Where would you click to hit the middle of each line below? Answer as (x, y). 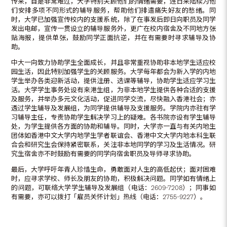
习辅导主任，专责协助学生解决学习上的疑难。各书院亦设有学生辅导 (113, 117)
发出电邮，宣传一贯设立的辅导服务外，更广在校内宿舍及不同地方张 (113, 28)
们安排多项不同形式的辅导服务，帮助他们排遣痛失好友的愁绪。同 (113, 10)
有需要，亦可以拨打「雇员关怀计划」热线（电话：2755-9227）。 (109, 197)
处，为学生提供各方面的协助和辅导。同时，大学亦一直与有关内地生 (113, 126)
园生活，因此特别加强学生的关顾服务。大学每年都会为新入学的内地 (113, 71)
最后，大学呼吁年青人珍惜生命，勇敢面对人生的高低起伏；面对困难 (113, 169)
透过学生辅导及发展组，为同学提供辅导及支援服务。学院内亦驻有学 (113, 108)
